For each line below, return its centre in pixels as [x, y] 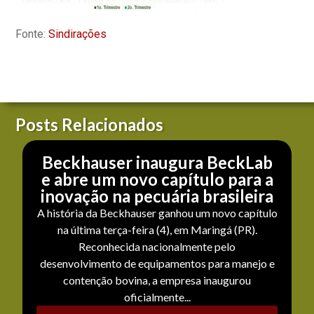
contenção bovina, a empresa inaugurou [157, 280]
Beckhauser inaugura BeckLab [157, 162]
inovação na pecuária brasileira [157, 196]
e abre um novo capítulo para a [157, 179]
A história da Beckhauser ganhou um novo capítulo [157, 212]
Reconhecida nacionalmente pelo [157, 246]
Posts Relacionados [90, 124]
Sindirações [78, 34]
